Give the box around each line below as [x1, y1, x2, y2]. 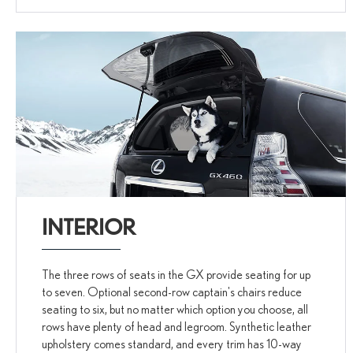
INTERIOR [42, 213, 136, 240]
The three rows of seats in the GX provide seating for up [42, 266, 311, 281]
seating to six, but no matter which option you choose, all [42, 301, 309, 316]
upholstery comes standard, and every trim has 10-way [42, 336, 303, 351]
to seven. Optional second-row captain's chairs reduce [42, 284, 303, 299]
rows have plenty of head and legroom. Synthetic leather [42, 318, 312, 333]
